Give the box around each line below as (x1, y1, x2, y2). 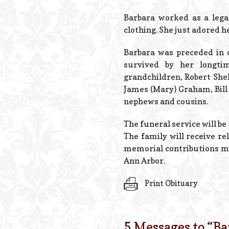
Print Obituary (143, 178, 197, 188)
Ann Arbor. (124, 155, 165, 166)
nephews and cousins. (124, 96, 208, 106)
